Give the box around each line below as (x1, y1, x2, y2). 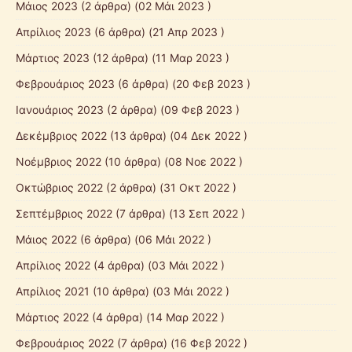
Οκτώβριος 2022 (16, 180, 103, 194)
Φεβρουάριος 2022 (16, 335, 114, 350)
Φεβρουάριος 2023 (16, 76, 115, 90)
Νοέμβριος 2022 (16, 154, 101, 168)
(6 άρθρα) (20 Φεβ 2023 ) (115, 76, 251, 90)
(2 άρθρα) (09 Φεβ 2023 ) (104, 102, 240, 116)
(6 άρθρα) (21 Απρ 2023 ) (91, 24, 225, 38)
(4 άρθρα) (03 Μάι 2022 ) (90, 258, 225, 272)
